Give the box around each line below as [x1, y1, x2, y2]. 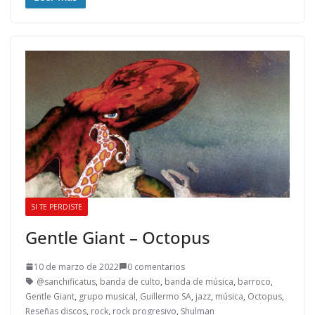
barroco [238, 275, 271, 288]
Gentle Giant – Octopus [25, 225, 210, 249]
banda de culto [100, 275, 160, 288]
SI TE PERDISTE [31, 201, 82, 212]
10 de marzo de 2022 [34, 260, 119, 273]
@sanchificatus [37, 275, 96, 288]
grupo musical [79, 290, 136, 302]
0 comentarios [127, 260, 185, 273]
